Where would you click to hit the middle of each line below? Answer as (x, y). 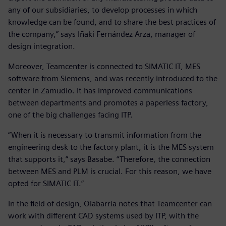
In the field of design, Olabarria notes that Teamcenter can (110, 204)
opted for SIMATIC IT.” (46, 184)
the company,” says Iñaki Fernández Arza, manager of (102, 34)
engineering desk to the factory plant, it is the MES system (111, 147)
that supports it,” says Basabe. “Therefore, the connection (109, 159)
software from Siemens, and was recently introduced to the (113, 79)
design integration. (42, 46)
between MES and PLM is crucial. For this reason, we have (110, 172)
